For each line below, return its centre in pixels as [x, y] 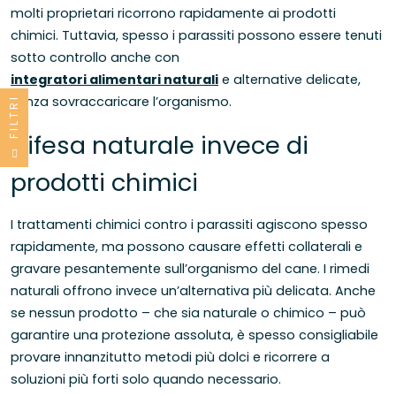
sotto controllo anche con [95, 58]
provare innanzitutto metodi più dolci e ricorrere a [170, 357]
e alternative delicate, [289, 80]
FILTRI [14, 116]
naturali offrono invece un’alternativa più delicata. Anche [193, 290]
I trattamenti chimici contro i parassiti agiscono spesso [189, 224]
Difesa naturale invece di [160, 146]
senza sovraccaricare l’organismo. [121, 102]
